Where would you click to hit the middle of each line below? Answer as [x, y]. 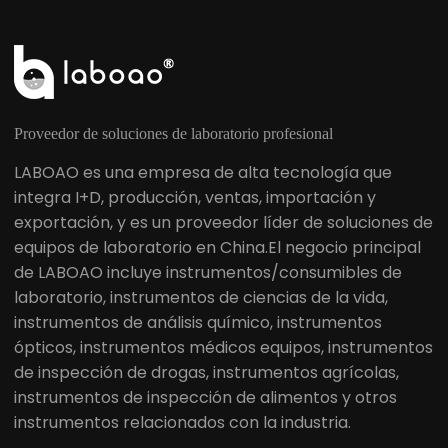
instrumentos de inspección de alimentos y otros [205, 397]
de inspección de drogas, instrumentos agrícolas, [206, 372]
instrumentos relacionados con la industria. [182, 422]
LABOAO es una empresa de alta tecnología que [203, 172]
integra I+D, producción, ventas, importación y [195, 197]
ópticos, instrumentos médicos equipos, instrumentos [223, 347]
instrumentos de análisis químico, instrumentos [198, 322]
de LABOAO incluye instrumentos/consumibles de [208, 272]
